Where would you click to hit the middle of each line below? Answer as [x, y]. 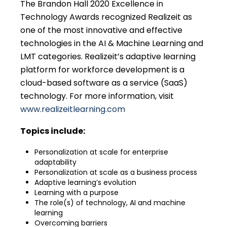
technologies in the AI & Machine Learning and [112, 43]
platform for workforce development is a [102, 69]
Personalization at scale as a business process [116, 172]
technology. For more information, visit [97, 96]
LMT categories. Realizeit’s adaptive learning [108, 56]
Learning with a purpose [77, 192]
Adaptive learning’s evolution [85, 182]
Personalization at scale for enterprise [101, 152]
